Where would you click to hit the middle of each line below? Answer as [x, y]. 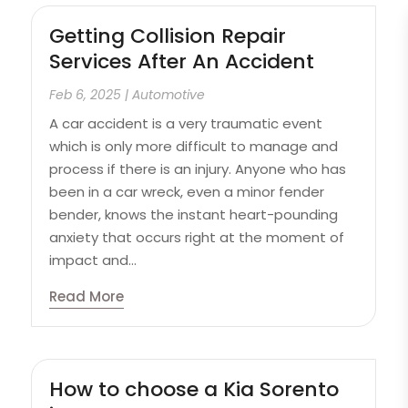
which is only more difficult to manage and [194, 146]
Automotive [169, 94]
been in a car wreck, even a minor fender [187, 191]
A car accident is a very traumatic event [186, 123]
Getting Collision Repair [168, 36]
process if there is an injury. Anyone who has [198, 168]
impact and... [93, 260]
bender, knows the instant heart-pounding [194, 214]
